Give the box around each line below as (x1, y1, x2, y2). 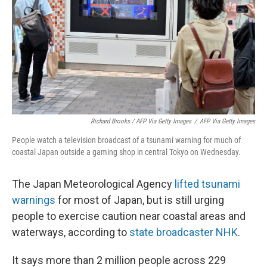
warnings (12, 194, 55, 206)
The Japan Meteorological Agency (12, 178, 175, 190)
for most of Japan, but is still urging (55, 194, 224, 206)
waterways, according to (12, 226, 129, 238)
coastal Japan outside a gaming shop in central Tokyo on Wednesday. (12, 147, 241, 157)
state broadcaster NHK (129, 226, 238, 238)
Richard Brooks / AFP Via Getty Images (91, 117, 191, 125)
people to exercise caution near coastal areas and (12, 210, 246, 222)
